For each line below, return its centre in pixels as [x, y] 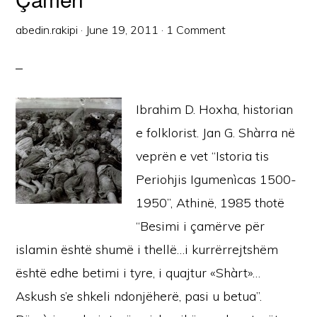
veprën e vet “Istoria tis [203, 156]
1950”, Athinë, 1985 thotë [211, 203]
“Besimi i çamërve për [201, 226]
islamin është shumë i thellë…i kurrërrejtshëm [147, 249]
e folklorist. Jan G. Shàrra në [216, 133]
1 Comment [196, 30]
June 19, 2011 [122, 30]
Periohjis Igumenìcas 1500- [217, 179]
